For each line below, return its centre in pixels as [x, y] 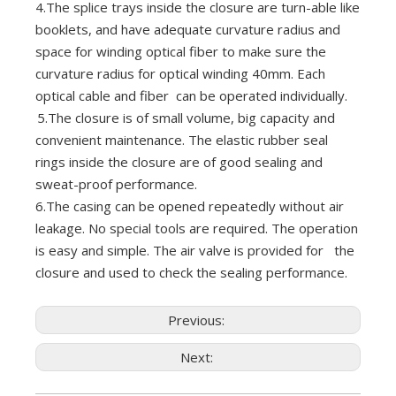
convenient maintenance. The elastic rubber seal [182, 140]
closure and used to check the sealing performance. [191, 273]
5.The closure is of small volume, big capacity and [186, 118]
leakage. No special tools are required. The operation [197, 228]
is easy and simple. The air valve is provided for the [195, 251]
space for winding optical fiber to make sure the [181, 52]
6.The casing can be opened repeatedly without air [190, 206]
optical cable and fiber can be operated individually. [191, 96]
